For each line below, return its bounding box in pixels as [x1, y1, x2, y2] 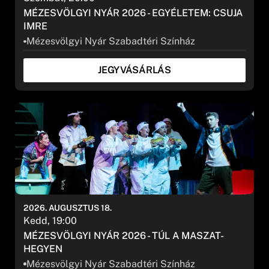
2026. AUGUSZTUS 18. [23, 202, 112, 213]
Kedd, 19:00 [23, 214, 77, 226]
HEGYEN [23, 243, 63, 255]
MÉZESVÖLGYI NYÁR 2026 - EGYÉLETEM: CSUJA [23, 7, 243, 19]
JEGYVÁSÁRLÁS [98, 64, 171, 76]
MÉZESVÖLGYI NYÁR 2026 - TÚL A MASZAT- [23, 229, 225, 241]
